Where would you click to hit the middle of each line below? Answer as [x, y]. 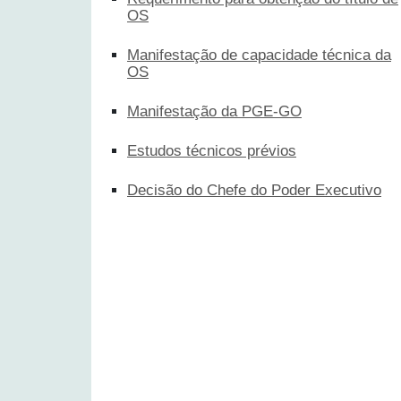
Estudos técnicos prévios [212, 150]
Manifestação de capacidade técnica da [259, 55]
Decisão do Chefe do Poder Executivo [254, 190]
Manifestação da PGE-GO [214, 111]
